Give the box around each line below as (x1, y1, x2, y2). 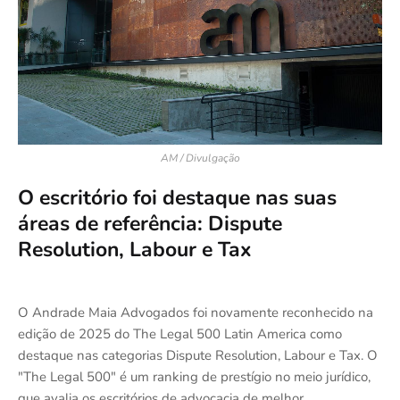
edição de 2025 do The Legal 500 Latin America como (18, 325, 342, 343)
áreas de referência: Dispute (18, 210, 282, 237)
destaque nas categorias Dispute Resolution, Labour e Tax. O (18, 346, 378, 364)
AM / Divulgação (160, 151, 240, 165)
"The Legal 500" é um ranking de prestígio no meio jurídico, (18, 368, 371, 386)
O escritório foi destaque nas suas (18, 184, 337, 212)
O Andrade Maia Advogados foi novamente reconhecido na (18, 304, 373, 321)
